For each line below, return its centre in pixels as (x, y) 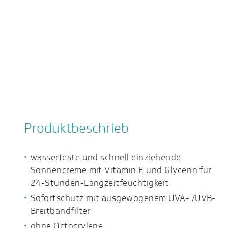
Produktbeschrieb (76, 128)
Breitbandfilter (60, 211)
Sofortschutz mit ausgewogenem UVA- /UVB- (123, 198)
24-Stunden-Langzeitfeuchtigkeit (99, 183)
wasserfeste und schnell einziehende (106, 158)
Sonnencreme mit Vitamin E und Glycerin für (121, 170)
